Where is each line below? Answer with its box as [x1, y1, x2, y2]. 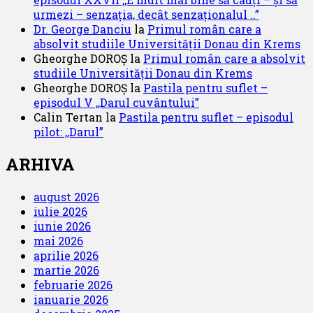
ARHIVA [6, 152, 75, 175]
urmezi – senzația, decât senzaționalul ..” [34, 7, 259, 22]
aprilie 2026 [34, 247, 99, 263]
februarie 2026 [34, 277, 112, 292]
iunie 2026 [34, 218, 91, 233]
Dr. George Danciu [34, 22, 131, 37]
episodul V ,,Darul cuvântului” [34, 95, 199, 110]
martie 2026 [34, 262, 99, 277]
